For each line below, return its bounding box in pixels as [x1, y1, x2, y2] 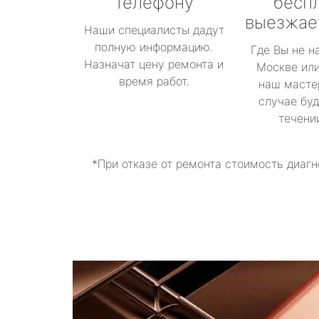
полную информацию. [95, 40, 213, 54]
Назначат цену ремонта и [84, 57, 224, 71]
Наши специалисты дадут [83, 23, 224, 37]
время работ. [118, 74, 189, 88]
